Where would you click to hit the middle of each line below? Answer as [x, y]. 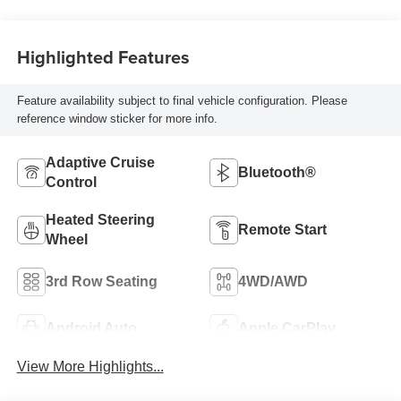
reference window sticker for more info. [117, 119]
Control [71, 182]
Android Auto [91, 328]
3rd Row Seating [101, 281]
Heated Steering [100, 219]
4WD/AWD [273, 281]
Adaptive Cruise [100, 162]
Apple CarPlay [287, 328]
